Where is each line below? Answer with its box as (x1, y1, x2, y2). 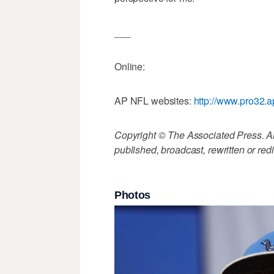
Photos (114, 188, 150, 201)
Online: (114, 59, 146, 74)
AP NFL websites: (114, 94, 194, 108)
